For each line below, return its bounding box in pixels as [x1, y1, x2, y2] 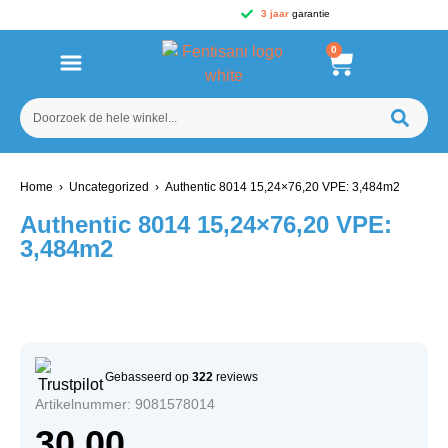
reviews [213, 370, 258, 384]
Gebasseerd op [105, 370, 192, 384]
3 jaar [260, 8, 289, 19]
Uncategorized [69, 180, 149, 194]
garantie [288, 8, 330, 19]
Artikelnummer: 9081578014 [35, 396, 215, 412]
